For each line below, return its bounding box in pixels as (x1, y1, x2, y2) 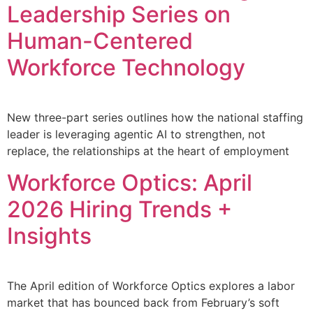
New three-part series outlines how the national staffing (7, 110, 303, 125)
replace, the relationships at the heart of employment (7, 144, 289, 159)
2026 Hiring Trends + (7, 195, 232, 223)
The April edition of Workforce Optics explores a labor (7, 278, 295, 293)
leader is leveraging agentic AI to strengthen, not (7, 127, 265, 142)
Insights (7, 221, 92, 249)
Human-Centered (7, 27, 193, 55)
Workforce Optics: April (7, 168, 252, 196)
